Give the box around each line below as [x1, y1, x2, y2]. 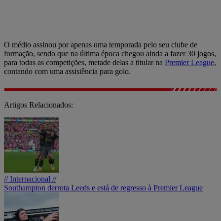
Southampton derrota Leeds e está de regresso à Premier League [4, 183, 203, 192]
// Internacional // [4, 174, 56, 183]
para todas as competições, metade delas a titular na [4, 58, 165, 67]
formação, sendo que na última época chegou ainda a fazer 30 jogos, [4, 49, 216, 58]
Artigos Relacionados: [4, 100, 73, 109]
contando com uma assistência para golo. [4, 67, 131, 75]
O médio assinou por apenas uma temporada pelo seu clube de [4, 40, 197, 49]
